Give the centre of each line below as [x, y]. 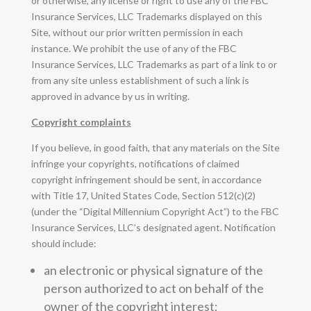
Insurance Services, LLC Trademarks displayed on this [146, 16]
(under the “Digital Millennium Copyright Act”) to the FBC [155, 211]
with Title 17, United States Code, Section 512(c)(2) [143, 195]
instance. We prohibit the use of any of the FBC [134, 48]
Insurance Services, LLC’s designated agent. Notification [153, 227]
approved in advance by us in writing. [110, 96]
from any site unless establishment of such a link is [140, 80]
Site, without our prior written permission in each [137, 32]
